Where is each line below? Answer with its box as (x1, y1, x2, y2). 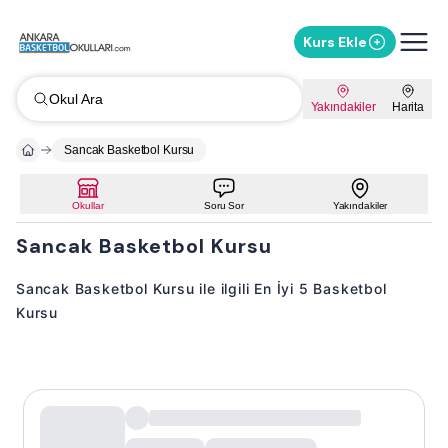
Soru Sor (203, 200, 244, 211)
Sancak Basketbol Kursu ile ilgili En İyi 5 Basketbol (16, 280, 387, 297)
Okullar (72, 200, 104, 211)
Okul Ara (49, 91, 103, 107)
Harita (391, 100, 424, 114)
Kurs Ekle (303, 33, 367, 51)
